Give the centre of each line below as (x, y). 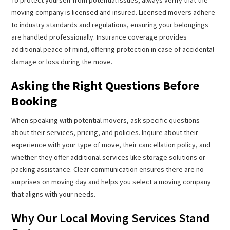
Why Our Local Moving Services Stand (111, 218)
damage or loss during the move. (62, 61)
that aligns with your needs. (54, 194)
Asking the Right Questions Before (106, 85)
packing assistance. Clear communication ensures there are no (108, 169)
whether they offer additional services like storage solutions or (109, 157)
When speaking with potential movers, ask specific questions (106, 120)
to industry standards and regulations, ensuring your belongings (110, 24)
